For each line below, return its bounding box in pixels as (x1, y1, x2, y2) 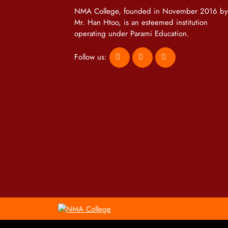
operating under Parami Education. (74, 28, 189, 39)
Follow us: (74, 51, 109, 63)
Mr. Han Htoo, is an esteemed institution (74, 17, 208, 28)
